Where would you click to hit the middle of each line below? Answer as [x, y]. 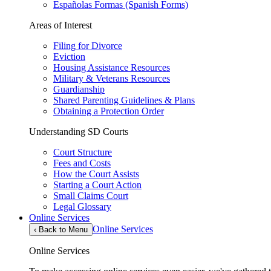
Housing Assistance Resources [112, 67]
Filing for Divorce [88, 45]
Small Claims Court [91, 195]
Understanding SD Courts [79, 131]
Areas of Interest [60, 25]
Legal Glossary [82, 206]
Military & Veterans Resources [112, 78]
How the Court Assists [96, 174]
